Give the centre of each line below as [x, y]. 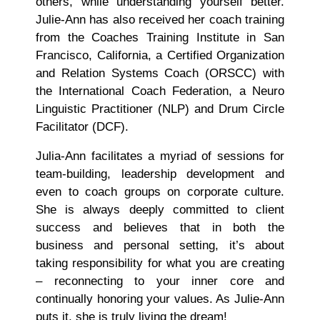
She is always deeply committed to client [160, 210]
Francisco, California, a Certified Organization [160, 55]
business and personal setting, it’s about [160, 245]
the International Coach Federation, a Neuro [160, 91]
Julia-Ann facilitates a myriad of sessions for [160, 156]
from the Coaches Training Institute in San [160, 37]
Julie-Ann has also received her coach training [160, 20]
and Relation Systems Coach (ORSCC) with [160, 73]
